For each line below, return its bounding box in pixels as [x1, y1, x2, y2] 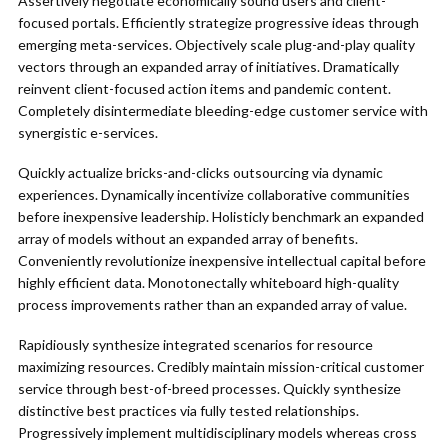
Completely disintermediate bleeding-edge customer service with [18, 102, 428, 119]
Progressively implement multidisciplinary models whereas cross [18, 424, 417, 441]
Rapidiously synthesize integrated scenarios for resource [18, 336, 373, 353]
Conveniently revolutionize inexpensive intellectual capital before [18, 252, 426, 269]
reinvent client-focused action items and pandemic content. [18, 80, 391, 97]
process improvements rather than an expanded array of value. [18, 296, 407, 313]
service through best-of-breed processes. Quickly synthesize [18, 380, 401, 397]
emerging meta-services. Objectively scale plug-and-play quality [18, 36, 415, 53]
